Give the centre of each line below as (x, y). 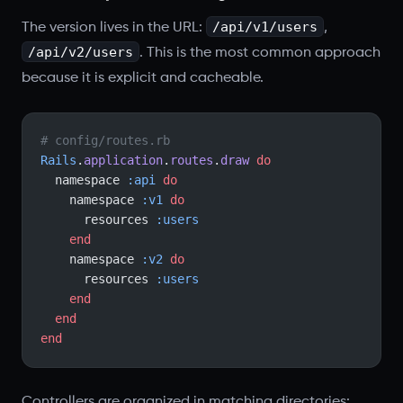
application (123, 160)
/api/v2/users (80, 52)
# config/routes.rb (105, 140)
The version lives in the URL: (114, 27)
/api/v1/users (264, 27)
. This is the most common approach (260, 53)
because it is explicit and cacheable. (143, 78)
